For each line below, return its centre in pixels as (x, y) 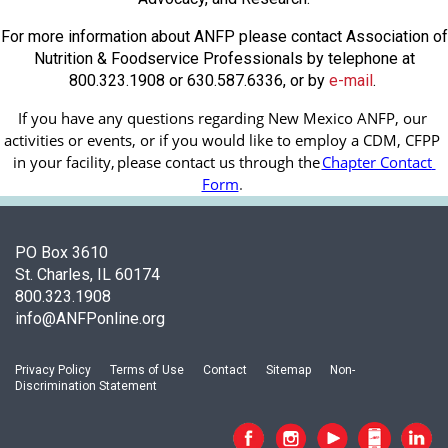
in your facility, (64, 162)
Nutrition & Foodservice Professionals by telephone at (224, 59)
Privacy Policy (53, 370)
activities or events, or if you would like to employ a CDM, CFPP (222, 140)
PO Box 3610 (61, 253)
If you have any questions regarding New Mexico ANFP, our (222, 118)
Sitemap (288, 370)
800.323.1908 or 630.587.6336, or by (198, 81)
